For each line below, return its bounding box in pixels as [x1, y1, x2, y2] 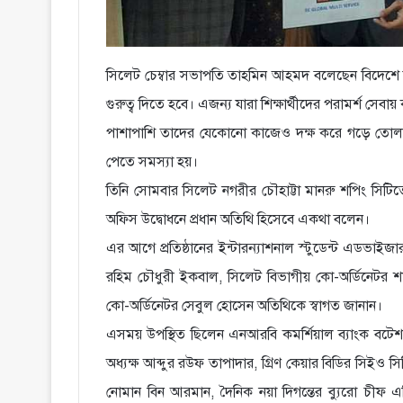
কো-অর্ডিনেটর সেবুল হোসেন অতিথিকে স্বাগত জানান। [106, 297, 382, 316]
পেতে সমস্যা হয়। [106, 153, 198, 172]
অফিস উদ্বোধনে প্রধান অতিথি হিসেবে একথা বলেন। [106, 210, 370, 229]
